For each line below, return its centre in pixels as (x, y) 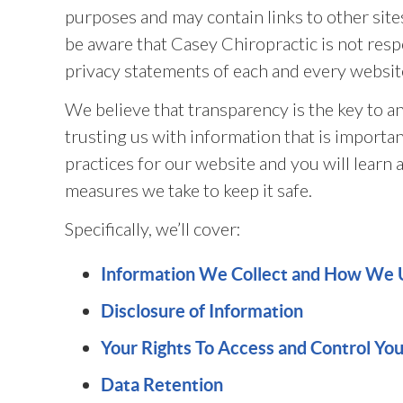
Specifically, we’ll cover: (153, 228)
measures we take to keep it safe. (188, 190)
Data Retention (162, 385)
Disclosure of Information (202, 311)
